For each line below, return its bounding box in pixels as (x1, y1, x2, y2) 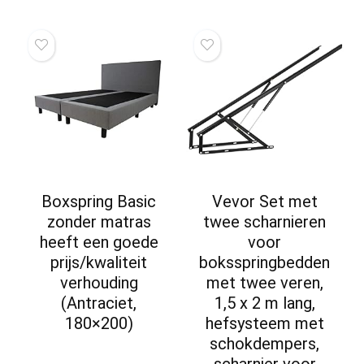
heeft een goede (39, 232, 158, 252)
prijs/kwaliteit (50, 252, 148, 272)
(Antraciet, (61, 292, 137, 313)
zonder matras (46, 211, 151, 232)
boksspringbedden (199, 252, 331, 272)
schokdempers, (210, 333, 320, 353)
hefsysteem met (205, 313, 324, 333)
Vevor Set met (211, 191, 318, 211)
